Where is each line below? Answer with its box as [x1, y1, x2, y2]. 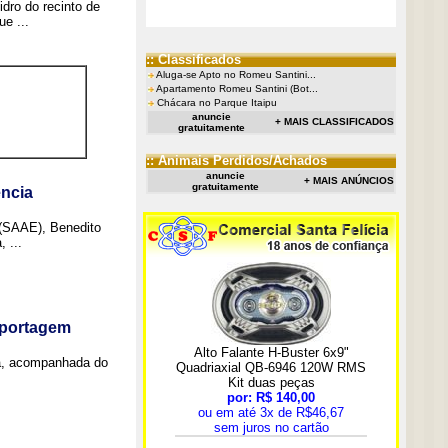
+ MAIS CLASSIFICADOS [274, 116, 394, 127]
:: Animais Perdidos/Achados [145, 153, 327, 168]
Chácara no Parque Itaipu [156, 97, 277, 108]
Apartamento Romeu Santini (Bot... [155, 83, 318, 94]
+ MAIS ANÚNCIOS [303, 175, 394, 186]
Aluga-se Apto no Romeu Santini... [155, 69, 316, 80]
